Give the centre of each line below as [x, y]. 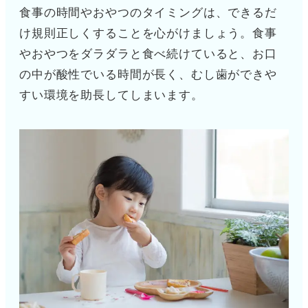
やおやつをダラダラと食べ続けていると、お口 [148, 54]
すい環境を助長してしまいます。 [111, 96]
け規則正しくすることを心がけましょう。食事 [148, 34]
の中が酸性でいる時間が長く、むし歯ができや [148, 75]
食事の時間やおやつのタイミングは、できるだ [148, 13]
